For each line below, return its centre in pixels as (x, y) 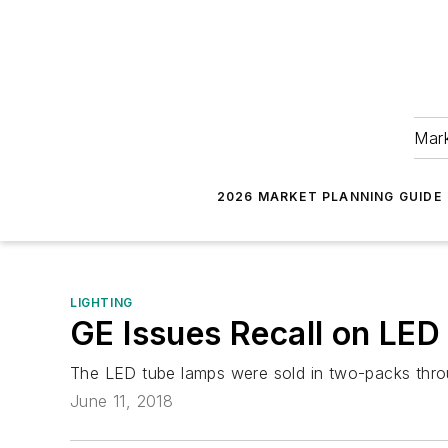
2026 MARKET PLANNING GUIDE (329, 196)
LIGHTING (101, 302)
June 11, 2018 (122, 401)
